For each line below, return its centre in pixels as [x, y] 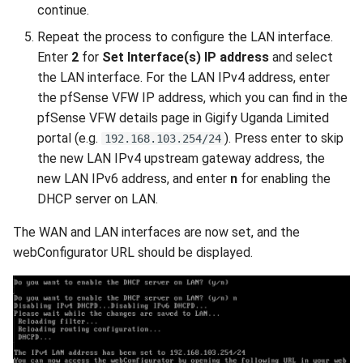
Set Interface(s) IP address [186, 57]
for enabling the [284, 178]
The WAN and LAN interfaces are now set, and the [156, 232]
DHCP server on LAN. [98, 199]
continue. [63, 10]
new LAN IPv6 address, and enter [134, 178]
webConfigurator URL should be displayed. [133, 252]
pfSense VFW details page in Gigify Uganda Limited [183, 117]
